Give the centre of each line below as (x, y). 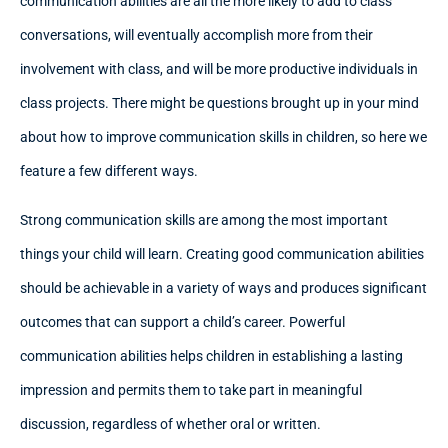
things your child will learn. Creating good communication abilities (222, 253)
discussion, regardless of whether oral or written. (170, 423)
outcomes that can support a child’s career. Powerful (182, 321)
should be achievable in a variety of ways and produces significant (223, 287)
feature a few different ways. (109, 171)
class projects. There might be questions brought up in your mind (219, 103)
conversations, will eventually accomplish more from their (196, 35)
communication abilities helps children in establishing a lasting (211, 355)
